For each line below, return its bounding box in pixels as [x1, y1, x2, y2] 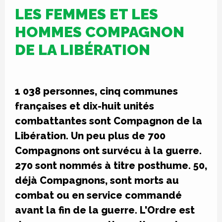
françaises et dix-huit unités [15, 100, 154, 112]
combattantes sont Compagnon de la [15, 115, 202, 127]
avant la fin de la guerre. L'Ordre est [15, 204, 195, 216]
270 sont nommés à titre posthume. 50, [15, 160, 207, 171]
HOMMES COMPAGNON [15, 23, 184, 41]
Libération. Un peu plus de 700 [15, 130, 166, 142]
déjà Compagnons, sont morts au [15, 174, 179, 186]
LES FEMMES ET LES [15, 5, 158, 23]
